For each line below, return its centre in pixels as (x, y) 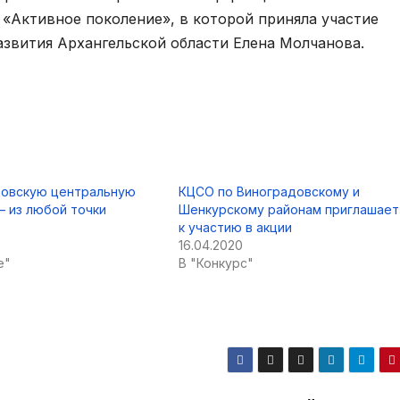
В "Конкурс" (216, 263)
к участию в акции (235, 228)
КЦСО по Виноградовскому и (269, 192)
